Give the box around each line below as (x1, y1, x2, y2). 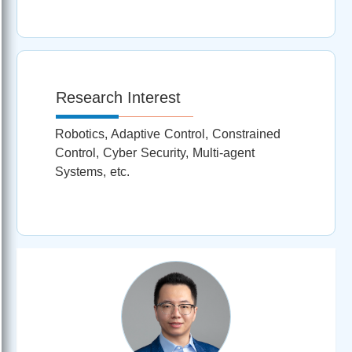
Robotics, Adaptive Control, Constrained (55, 126, 280, 141)
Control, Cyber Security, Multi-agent (55, 145, 255, 159)
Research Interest (56, 88, 181, 106)
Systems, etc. (55, 164, 130, 178)
